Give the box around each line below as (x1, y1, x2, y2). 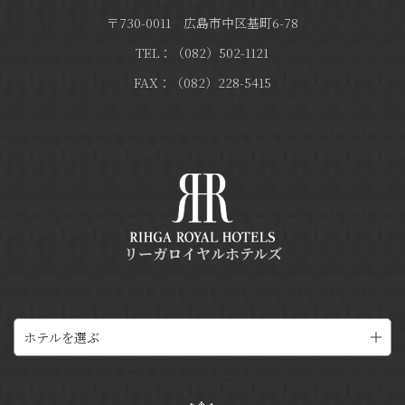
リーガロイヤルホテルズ (123, 242, 282, 264)
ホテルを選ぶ (24, 327, 99, 346)
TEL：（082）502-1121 (136, 43, 269, 62)
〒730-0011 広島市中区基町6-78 (106, 14, 298, 33)
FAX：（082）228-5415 (133, 72, 271, 91)
